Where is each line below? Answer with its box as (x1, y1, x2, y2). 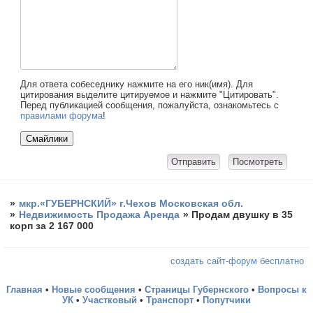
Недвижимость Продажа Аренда (19, 209, 180, 221)
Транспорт (146, 295, 194, 306)
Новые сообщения (52, 284, 136, 296)
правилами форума (20, 110, 103, 122)
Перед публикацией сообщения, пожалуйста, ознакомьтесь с (20, 100, 279, 111)
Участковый (82, 295, 137, 306)
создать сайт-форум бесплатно (170, 256, 305, 267)
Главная (6, 284, 43, 296)
